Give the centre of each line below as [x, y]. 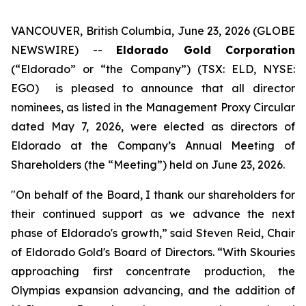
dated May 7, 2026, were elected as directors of [153, 126]
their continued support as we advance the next [153, 214]
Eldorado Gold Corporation [206, 50]
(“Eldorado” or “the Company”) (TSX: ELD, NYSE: [153, 69]
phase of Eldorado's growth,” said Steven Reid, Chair [153, 233]
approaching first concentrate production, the [153, 271]
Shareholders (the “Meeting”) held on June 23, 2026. [148, 165]
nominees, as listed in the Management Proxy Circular [153, 107]
